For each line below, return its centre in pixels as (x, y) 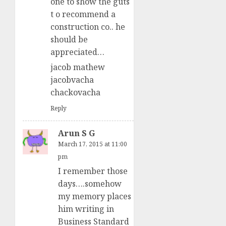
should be (69, 40)
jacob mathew (78, 67)
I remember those (93, 171)
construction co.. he (88, 27)
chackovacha (75, 93)
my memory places (95, 196)
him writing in (86, 209)
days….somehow (90, 184)
